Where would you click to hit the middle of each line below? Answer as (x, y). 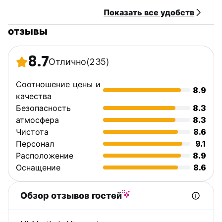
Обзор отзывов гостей (71, 195)
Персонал (35, 144)
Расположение (45, 156)
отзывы (28, 31)
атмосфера (37, 120)
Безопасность (43, 108)
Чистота (32, 132)
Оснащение (38, 167)
